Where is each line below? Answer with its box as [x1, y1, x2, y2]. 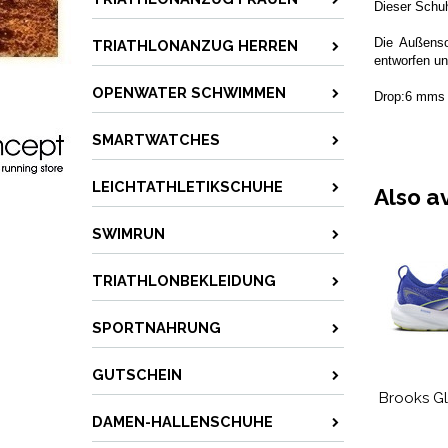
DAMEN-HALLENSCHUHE [92, 413, 273, 430]
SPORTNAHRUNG [92, 319, 221, 336]
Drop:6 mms [374, 89, 445, 104]
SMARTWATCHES [92, 131, 220, 148]
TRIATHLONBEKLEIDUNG [92, 272, 276, 289]
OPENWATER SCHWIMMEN [92, 84, 286, 101]
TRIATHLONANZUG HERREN [92, 37, 298, 54]
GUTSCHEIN [92, 366, 182, 383]
